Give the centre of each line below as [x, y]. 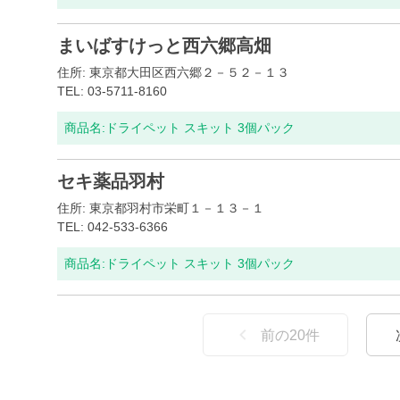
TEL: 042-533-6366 [112, 227]
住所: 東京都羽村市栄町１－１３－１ [161, 208]
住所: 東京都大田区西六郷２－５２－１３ [173, 72]
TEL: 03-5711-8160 [112, 91]
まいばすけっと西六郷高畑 [164, 46]
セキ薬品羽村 [111, 181]
